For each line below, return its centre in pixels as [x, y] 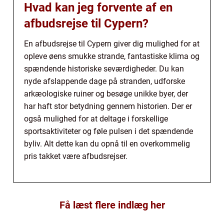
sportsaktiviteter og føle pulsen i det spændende [108, 131]
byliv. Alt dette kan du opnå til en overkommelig [107, 143]
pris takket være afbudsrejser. [76, 156]
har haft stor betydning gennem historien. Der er [108, 106]
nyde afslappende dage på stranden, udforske [104, 81]
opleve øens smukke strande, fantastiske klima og [112, 56]
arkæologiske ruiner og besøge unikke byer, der [106, 93]
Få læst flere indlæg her [112, 205]
